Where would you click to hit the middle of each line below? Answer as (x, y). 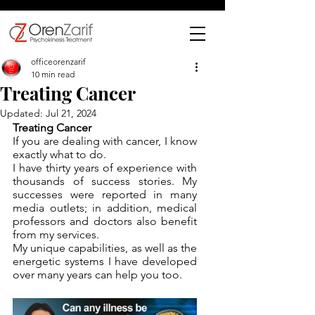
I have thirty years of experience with (105, 168)
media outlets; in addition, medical (105, 208)
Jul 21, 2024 (71, 113)
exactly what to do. (61, 154)
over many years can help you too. (97, 275)
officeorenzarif (58, 62)
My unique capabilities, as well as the (105, 248)
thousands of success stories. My (105, 181)
